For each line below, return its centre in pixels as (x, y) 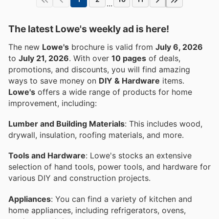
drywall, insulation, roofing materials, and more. (96, 135)
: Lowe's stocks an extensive (139, 156)
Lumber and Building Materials (66, 124)
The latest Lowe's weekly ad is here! (89, 29)
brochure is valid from (112, 47)
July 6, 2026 (179, 47)
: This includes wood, (164, 124)
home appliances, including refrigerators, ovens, (97, 210)
